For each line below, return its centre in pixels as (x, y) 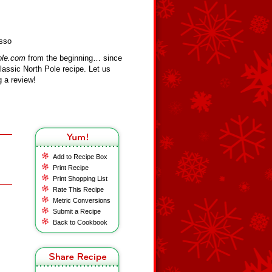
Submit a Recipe (77, 211)
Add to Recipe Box (80, 157)
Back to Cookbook (80, 222)
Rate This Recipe (78, 189)
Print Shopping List (80, 178)
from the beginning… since (74, 58)
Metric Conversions (82, 200)
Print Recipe (71, 168)
